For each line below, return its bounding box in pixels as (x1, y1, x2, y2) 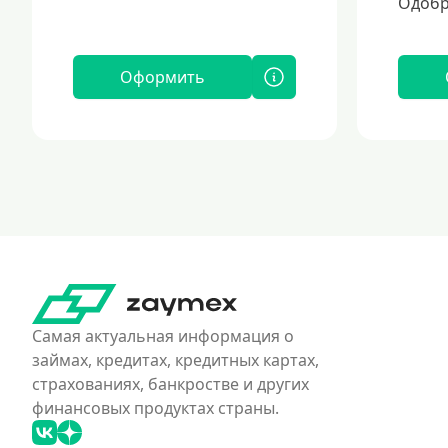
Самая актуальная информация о (32, 325, 294, 347)
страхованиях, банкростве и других (32, 373, 309, 395)
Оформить (120, 66, 205, 88)
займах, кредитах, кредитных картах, (32, 349, 319, 371)
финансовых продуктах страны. (32, 397, 279, 419)
